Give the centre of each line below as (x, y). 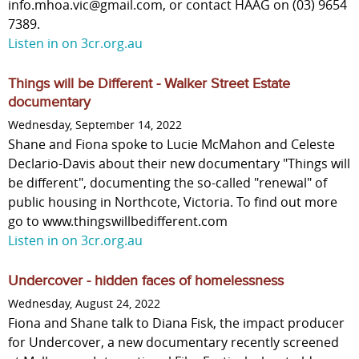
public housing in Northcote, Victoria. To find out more (173, 202)
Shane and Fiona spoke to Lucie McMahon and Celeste (171, 144)
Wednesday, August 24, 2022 (84, 303)
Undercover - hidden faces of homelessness (146, 281)
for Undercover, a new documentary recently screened (173, 342)
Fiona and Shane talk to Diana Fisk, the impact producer (176, 323)
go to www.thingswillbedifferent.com (118, 221)
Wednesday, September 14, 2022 (95, 125)
